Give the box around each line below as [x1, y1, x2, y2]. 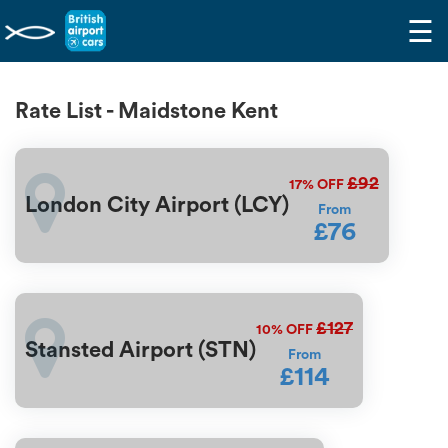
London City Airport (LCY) [25, 194, 289, 217]
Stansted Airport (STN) [25, 339, 256, 362]
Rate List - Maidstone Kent [15, 99, 278, 122]
